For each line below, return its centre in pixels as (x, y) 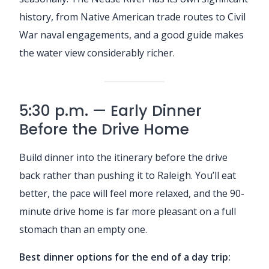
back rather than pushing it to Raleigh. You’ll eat (128, 175)
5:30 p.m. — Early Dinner (110, 110)
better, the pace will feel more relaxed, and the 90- (132, 193)
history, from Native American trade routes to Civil (132, 17)
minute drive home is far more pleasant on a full (128, 211)
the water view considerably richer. (97, 53)
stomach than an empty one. (83, 229)
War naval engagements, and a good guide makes (131, 35)
